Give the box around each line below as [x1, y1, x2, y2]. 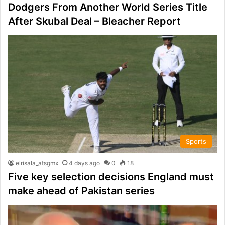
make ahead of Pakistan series [8, 185, 155, 197]
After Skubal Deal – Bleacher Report [8, 15, 181, 27]
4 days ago [69, 159, 100, 167]
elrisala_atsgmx [16, 159, 58, 167]
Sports [186, 137, 206, 146]
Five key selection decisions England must [8, 171, 214, 183]
